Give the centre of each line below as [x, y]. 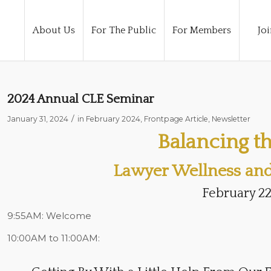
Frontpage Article [176, 119]
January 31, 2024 [38, 119]
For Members [202, 30]
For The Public [124, 30]
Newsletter [231, 119]
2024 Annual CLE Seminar [80, 99]
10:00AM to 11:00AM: [53, 238]
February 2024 [113, 119]
